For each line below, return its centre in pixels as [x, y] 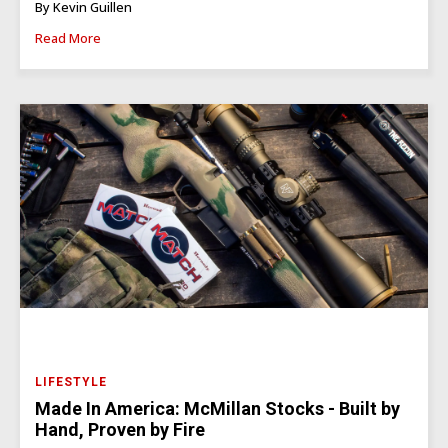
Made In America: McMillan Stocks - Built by [217, 409]
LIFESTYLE [71, 382]
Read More [68, 38]
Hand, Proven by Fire [120, 430]
